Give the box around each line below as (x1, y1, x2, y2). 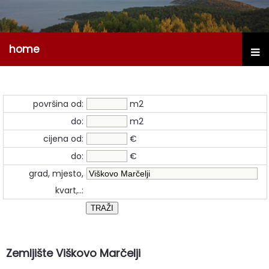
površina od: (33, 97, 84, 110)
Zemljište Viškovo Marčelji (6, 245, 141, 261)
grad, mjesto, (29, 167, 84, 180)
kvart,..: (55, 184, 84, 196)
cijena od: (43, 132, 84, 145)
